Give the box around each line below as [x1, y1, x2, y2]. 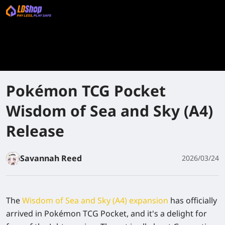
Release [6, 121, 64, 141]
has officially [168, 195, 217, 206]
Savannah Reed [20, 153, 82, 164]
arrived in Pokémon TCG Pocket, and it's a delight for [6, 208, 207, 219]
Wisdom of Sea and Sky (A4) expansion [22, 195, 168, 206]
